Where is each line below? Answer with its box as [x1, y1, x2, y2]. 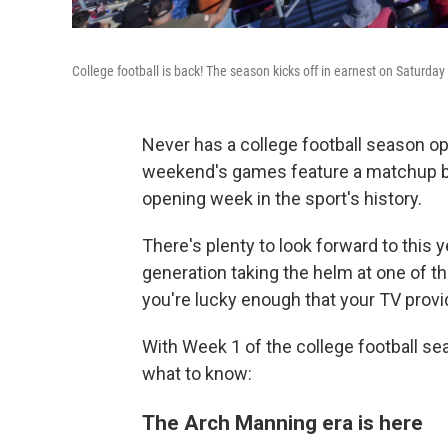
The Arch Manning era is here [142, 410, 423, 435]
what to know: [142, 363, 252, 384]
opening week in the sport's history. [142, 188, 422, 209]
